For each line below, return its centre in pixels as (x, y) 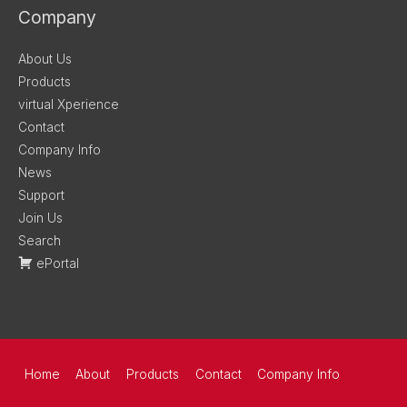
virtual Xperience (69, 104)
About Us (45, 59)
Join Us (40, 218)
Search (40, 240)
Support (41, 195)
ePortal (58, 263)
